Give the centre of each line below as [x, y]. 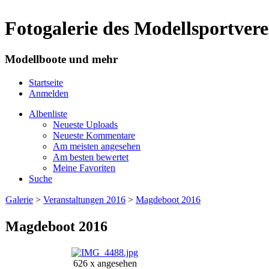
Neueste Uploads [85, 124]
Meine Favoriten [84, 168]
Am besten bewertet [91, 157]
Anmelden [49, 93]
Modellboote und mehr [61, 59]
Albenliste [48, 113]
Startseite [46, 82]
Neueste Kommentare [94, 135]
